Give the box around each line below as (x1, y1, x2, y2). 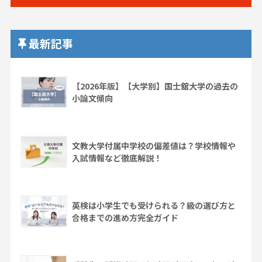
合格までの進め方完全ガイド (71, 212, 178, 224)
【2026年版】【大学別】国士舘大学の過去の (71, 80, 238, 92)
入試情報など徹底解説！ (71, 152, 162, 164)
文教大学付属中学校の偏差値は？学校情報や (71, 140, 236, 152)
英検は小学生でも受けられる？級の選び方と (71, 199, 236, 212)
